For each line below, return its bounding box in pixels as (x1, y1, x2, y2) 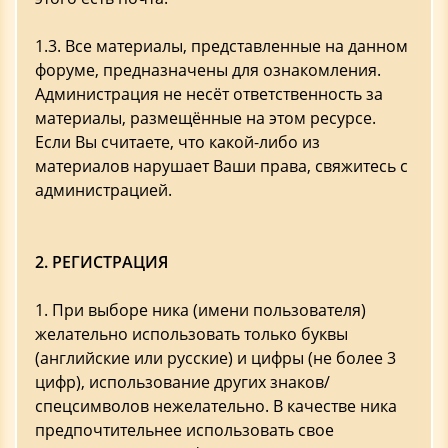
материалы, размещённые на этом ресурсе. (35, 107, 376, 129)
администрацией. (35, 179, 172, 201)
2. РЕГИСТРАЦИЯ (35, 251, 168, 273)
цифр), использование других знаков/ (35, 371, 330, 393)
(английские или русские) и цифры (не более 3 (35, 347, 396, 369)
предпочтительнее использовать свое (35, 419, 334, 441)
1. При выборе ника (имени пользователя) (35, 299, 366, 321)
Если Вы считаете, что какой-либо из (35, 131, 320, 153)
